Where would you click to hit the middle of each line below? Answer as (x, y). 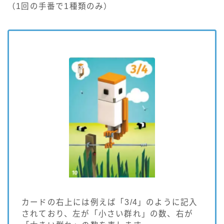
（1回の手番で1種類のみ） (60, 6)
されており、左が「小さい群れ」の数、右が (107, 214)
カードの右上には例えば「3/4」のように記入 (110, 202)
